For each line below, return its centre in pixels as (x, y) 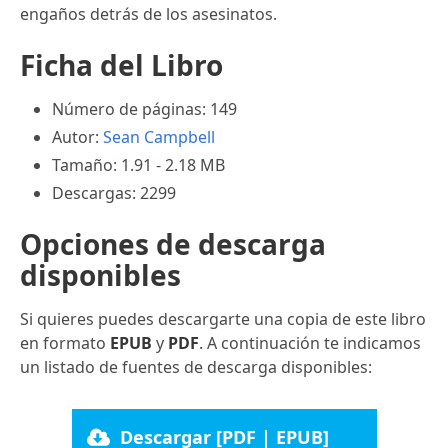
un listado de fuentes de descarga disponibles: (196, 366)
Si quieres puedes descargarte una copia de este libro (223, 318)
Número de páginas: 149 (144, 108)
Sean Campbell (159, 136)
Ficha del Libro (121, 64)
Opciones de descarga (173, 243)
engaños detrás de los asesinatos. (148, 13)
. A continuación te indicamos (310, 342)
